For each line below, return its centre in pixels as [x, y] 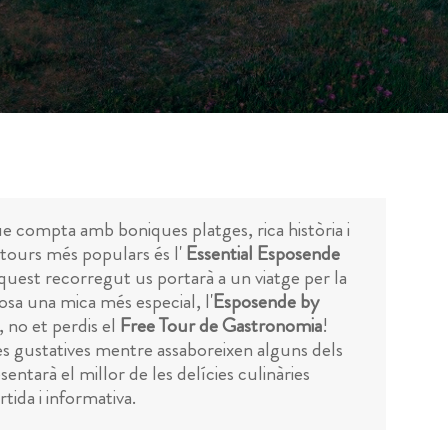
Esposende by [266, 301]
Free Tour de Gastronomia [221, 325]
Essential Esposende [263, 253]
